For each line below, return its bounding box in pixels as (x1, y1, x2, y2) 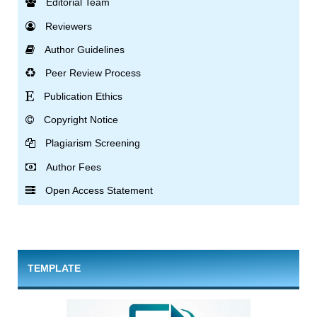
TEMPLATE (27, 262, 81, 274)
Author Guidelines (45, 43, 125, 55)
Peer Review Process (45, 67, 142, 79)
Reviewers (45, 20, 93, 32)
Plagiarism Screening (45, 137, 141, 149)
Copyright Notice (44, 114, 119, 126)
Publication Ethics (44, 91, 123, 103)
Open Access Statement (45, 184, 154, 196)
